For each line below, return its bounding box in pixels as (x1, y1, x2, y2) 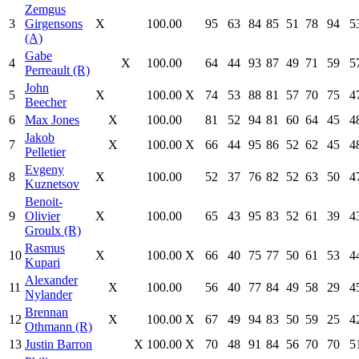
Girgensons (25, 17, 83, 30)
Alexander (25, 273, 78, 287)
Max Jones (25, 113, 79, 127)
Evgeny (25, 163, 64, 176)
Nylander (25, 288, 72, 301)
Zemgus (25, 2, 66, 16)
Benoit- (25, 195, 63, 208)
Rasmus (25, 241, 65, 255)
